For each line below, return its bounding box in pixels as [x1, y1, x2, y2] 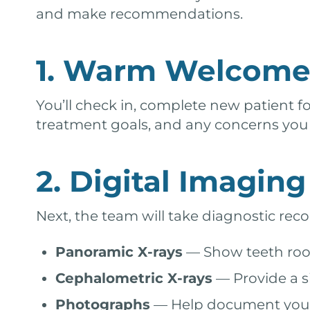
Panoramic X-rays [55, 244, 183, 260]
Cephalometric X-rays [55, 270, 212, 286]
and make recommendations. [36, 6, 243, 22]
